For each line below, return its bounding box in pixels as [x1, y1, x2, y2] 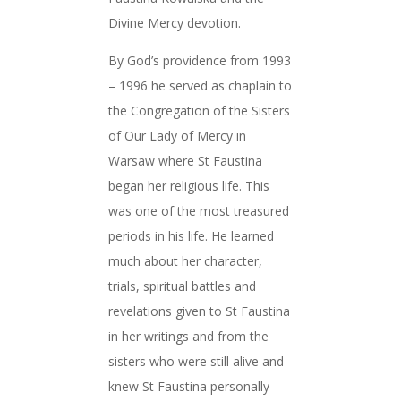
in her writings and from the [107, 328, 269, 346]
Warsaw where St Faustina [107, 152, 262, 170]
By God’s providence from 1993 [107, 52, 291, 70]
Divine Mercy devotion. [107, 14, 241, 32]
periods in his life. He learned [107, 227, 274, 245]
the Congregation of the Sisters [107, 102, 290, 120]
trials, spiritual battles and [107, 277, 256, 295]
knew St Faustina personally [107, 378, 269, 396]
